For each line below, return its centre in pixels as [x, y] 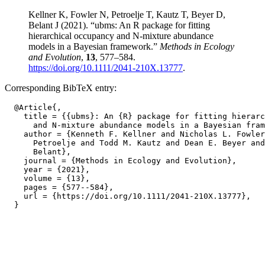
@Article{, [33, 107]
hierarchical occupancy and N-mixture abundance [121, 36]
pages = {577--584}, [59, 187]
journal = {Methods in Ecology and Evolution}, [121, 161]
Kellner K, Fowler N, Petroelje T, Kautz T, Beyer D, [127, 14]
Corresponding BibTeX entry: [61, 88]
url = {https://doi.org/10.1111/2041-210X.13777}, [128, 196]
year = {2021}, [47, 169]
